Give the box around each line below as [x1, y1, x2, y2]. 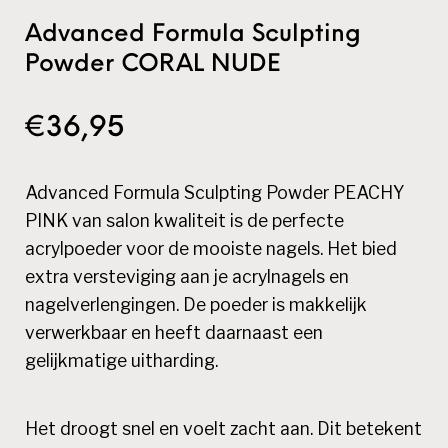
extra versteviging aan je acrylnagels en [25, 266, 350, 288]
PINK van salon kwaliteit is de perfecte [25, 210, 345, 232]
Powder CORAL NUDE [25, 53, 281, 78]
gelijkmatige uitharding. [25, 350, 219, 372]
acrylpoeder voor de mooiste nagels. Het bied [25, 238, 398, 260]
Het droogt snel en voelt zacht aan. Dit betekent [25, 418, 423, 440]
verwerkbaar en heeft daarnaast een [25, 322, 324, 344]
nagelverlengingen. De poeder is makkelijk [25, 294, 368, 316]
